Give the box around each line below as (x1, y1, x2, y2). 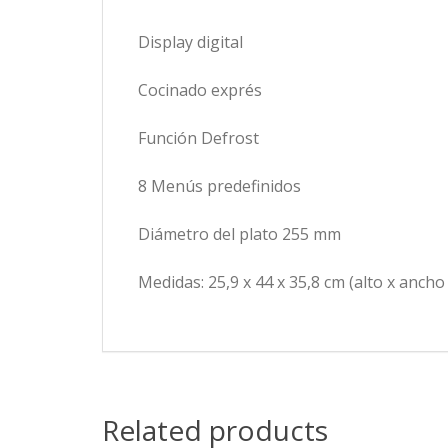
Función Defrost (138, 127, 259, 149)
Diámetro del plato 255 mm (138, 223, 341, 245)
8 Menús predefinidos (138, 175, 301, 197)
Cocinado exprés (138, 79, 262, 101)
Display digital (138, 31, 243, 53)
